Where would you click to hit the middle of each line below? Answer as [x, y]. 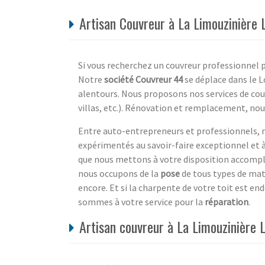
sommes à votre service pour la [141, 201]
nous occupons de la [119, 173]
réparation [227, 201]
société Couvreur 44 [143, 79]
